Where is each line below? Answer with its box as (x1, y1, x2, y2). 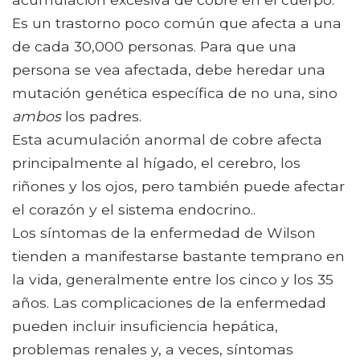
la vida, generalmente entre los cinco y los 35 (12, 271, 333, 288)
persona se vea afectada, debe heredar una (12, 61, 325, 79)
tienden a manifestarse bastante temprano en (12, 247, 345, 265)
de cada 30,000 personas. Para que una (12, 38, 297, 55)
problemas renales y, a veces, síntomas (12, 341, 293, 358)
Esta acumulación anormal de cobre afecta (12, 131, 322, 149)
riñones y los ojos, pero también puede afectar (12, 178, 345, 195)
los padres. (61, 108, 141, 125)
